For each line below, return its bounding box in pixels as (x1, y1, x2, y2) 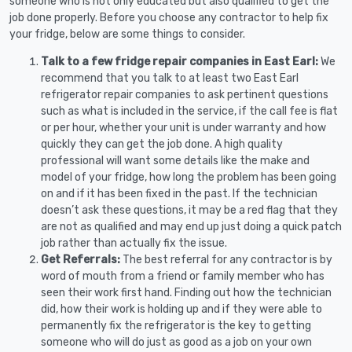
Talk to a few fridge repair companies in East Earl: (41, 54, 321, 68)
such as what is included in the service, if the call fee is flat (41, 104, 338, 118)
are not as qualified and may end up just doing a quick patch (41, 219, 342, 233)
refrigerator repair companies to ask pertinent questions (41, 87, 328, 101)
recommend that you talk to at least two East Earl (41, 71, 299, 85)
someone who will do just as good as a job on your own (41, 335, 312, 349)
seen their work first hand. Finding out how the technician (41, 285, 332, 299)
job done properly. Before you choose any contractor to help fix (9, 10, 328, 24)
